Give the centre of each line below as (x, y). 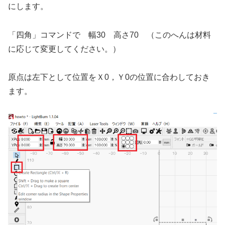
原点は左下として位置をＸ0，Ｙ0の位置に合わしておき (109, 77)
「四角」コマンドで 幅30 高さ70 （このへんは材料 (109, 35)
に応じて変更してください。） (64, 49)
